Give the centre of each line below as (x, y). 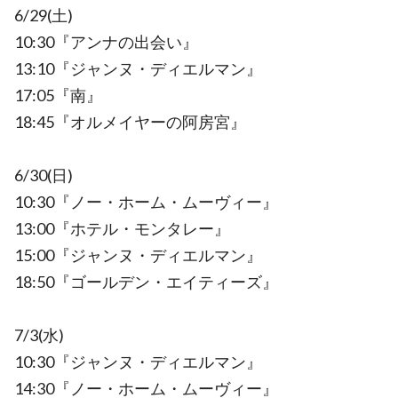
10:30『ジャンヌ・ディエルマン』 (138, 362)
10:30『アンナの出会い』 (106, 42)
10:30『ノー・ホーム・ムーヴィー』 (146, 202)
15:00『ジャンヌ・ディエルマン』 (138, 255)
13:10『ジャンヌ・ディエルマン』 (138, 68)
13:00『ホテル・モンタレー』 (122, 228)
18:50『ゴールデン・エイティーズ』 (146, 282)
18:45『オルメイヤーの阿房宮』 (130, 122)
